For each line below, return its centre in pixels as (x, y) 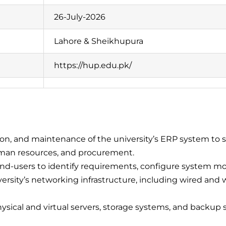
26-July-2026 (79, 17)
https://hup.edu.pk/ (93, 65)
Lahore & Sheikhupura (98, 41)
